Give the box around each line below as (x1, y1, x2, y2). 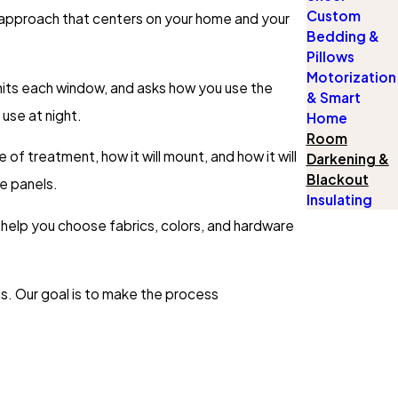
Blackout (306, 171, 369, 188)
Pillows (306, 48, 354, 66)
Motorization (306, 68, 396, 86)
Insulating (306, 191, 372, 209)
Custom (306, 7, 361, 25)
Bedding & (306, 28, 379, 45)
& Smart (306, 89, 361, 107)
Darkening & (306, 150, 389, 168)
